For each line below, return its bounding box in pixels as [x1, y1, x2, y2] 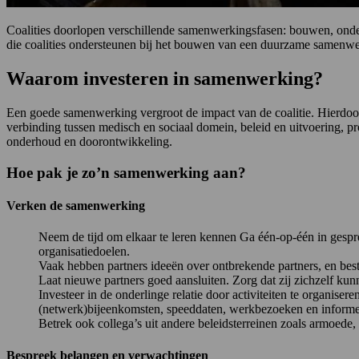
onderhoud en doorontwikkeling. [6, 135, 172, 149]
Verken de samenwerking [6, 199, 145, 212]
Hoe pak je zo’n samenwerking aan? [6, 163, 246, 181]
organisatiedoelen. [38, 244, 130, 259]
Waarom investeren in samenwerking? [6, 68, 323, 90]
